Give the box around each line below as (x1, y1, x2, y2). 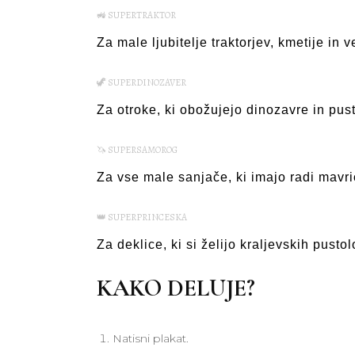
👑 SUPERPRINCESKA (97, 211, 187, 223)
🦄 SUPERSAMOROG (97, 143, 177, 156)
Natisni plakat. (113, 331, 189, 345)
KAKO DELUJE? (97, 273, 255, 303)
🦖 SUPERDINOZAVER (97, 76, 186, 89)
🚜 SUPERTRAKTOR (97, 9, 176, 21)
